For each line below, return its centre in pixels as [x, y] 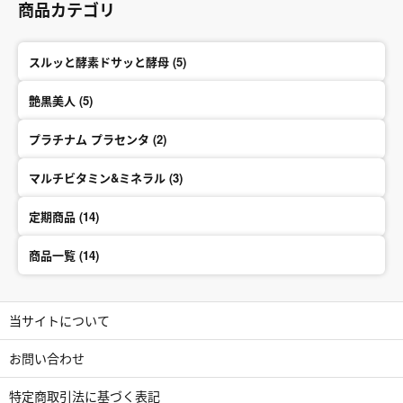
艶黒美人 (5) [86, 100]
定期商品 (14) [89, 216]
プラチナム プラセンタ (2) [160, 139]
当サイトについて [59, 320]
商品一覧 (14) [89, 255]
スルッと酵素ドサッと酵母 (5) [179, 62]
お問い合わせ [47, 358]
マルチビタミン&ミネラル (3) [176, 178]
